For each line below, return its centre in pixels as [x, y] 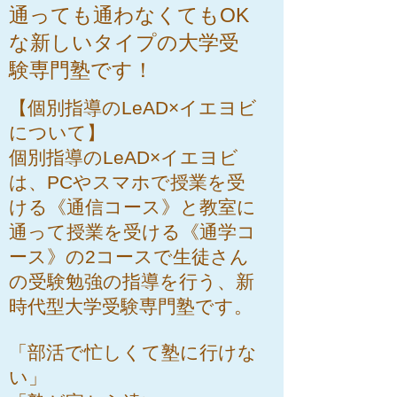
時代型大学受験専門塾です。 [131, 306]
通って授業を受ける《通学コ [132, 232]
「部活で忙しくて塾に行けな [133, 352]
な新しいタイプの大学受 [124, 43]
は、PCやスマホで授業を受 [127, 182]
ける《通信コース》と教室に [132, 207]
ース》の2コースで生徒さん [129, 257]
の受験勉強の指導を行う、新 [132, 281]
